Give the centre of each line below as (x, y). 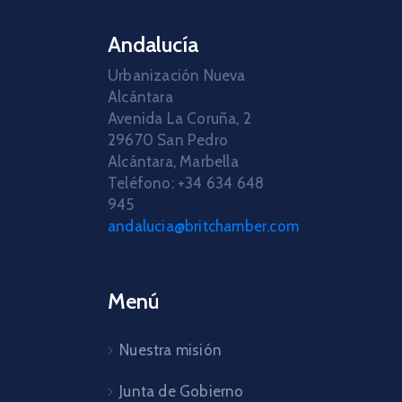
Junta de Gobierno (182, 391)
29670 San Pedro (168, 140)
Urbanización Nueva (177, 75)
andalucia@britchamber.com (203, 226)
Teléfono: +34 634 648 (186, 183)
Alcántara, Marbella (173, 161)
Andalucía (153, 44)
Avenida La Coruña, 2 (179, 118)
